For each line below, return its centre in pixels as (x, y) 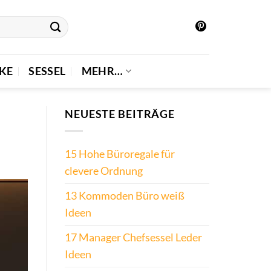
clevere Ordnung (104, 171)
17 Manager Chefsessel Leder (133, 238)
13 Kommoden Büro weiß (125, 196)
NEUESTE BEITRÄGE (120, 114)
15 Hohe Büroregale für (120, 154)
